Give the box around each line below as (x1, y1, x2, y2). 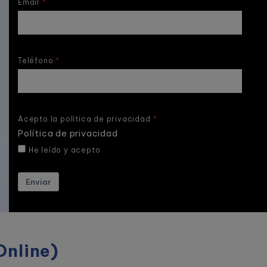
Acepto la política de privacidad (18, 114, 151, 123)
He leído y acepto (28, 145, 101, 154)
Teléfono (18, 55, 54, 65)
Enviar (26, 176, 51, 187)
